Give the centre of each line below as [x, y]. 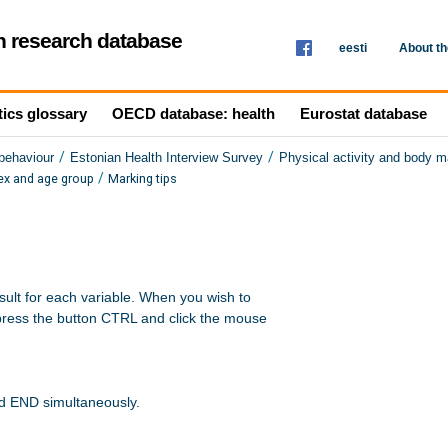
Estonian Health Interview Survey [166, 158]
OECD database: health [193, 113]
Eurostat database [363, 113]
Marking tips [142, 179]
